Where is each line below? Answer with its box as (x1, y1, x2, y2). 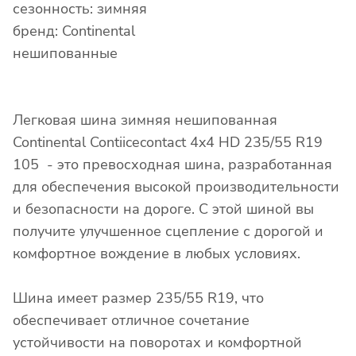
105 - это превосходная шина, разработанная (13, 155, 332, 175)
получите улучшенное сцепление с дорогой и (13, 222, 323, 242)
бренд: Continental (13, 21, 135, 41)
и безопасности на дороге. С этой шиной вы (13, 199, 314, 219)
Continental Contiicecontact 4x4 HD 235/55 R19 (13, 133, 323, 153)
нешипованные (13, 44, 118, 64)
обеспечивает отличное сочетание (13, 311, 250, 331)
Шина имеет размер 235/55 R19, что (13, 288, 264, 308)
